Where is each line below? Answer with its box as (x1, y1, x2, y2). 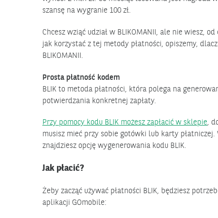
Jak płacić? (42, 164, 84, 173)
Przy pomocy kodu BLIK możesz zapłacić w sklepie (42, 119, 207, 127)
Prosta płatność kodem (42, 73, 120, 82)
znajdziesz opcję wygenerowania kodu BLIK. (42, 142, 186, 150)
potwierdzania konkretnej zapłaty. (42, 97, 156, 105)
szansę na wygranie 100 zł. (42, 7, 131, 15)
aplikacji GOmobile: (42, 199, 107, 207)
